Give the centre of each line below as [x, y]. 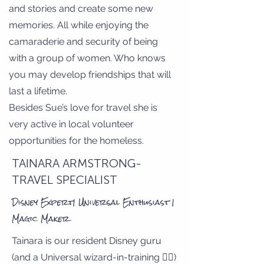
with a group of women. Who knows [87, 58]
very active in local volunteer [71, 124]
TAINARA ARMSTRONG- [77, 163]
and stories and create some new [81, 9]
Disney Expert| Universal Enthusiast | [93, 202]
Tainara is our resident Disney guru [87, 241]
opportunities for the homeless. [76, 141]
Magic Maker [41, 219]
